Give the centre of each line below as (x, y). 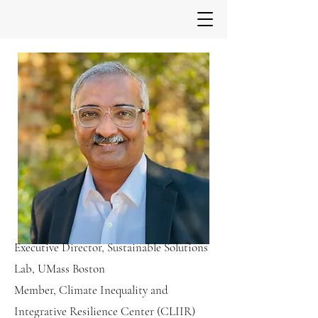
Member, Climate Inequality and (91, 290)
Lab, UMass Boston (60, 269)
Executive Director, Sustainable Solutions (111, 247)
